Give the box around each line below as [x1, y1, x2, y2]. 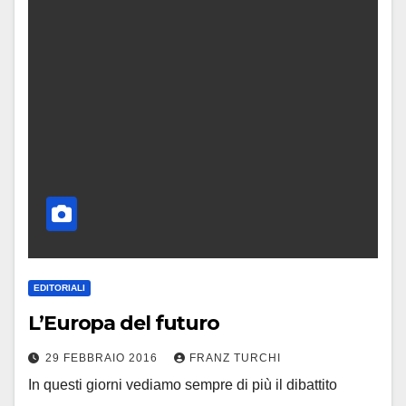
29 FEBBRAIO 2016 [45, 352, 161, 365]
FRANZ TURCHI [189, 352, 281, 365]
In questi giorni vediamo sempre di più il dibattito [28, 377, 337, 393]
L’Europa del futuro [28, 311, 220, 336]
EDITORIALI [34, 283, 85, 294]
